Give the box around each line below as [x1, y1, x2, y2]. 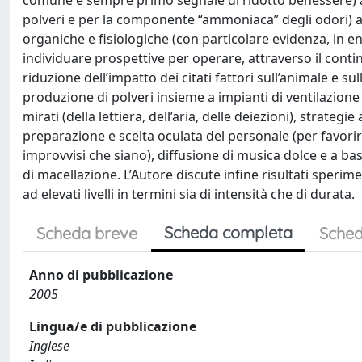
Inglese [29, 337, 69, 355]
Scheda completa [164, 222, 293, 242]
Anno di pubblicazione [29, 266, 173, 284]
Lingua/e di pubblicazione [29, 318, 196, 335]
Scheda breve [36, 223, 137, 243]
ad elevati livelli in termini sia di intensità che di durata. [23, 185, 355, 203]
